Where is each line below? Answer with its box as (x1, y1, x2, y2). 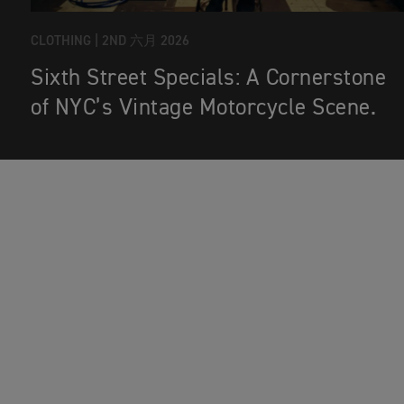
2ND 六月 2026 (102, 34, 189, 49)
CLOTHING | (31, 34, 98, 49)
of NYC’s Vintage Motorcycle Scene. (31, 97, 376, 121)
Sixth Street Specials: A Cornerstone (31, 68, 386, 91)
